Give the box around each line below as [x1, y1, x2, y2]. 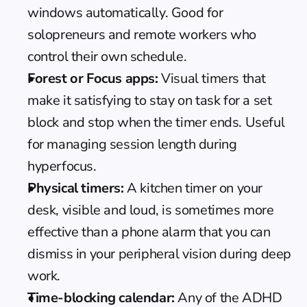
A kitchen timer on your [123, 178, 263, 197]
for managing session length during [27, 134, 237, 153]
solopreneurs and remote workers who [27, 25, 257, 44]
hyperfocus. [27, 156, 97, 175]
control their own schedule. [27, 47, 187, 66]
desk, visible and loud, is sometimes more [27, 200, 274, 219]
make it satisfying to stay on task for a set [27, 90, 272, 110]
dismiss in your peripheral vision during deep [27, 244, 292, 263]
